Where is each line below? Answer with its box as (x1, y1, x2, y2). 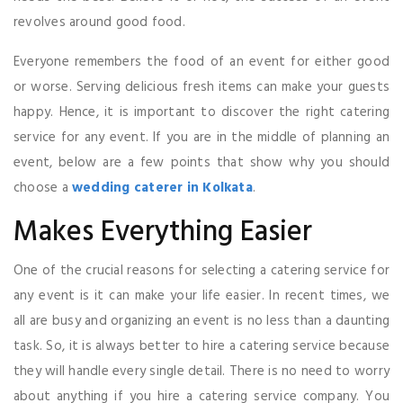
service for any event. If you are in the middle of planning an (13, 126, 390, 148)
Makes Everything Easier (13, 209, 312, 255)
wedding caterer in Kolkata (72, 176, 253, 199)
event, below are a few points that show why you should (13, 151, 390, 174)
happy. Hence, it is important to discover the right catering (13, 101, 390, 123)
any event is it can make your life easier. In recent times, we (13, 284, 390, 307)
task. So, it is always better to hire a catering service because (13, 335, 390, 357)
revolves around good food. (13, 11, 185, 33)
